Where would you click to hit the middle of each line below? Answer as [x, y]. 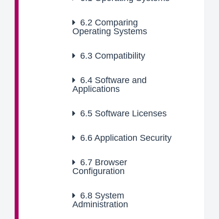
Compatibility [119, 56]
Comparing [115, 22]
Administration [100, 204]
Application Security [132, 138]
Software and [120, 80]
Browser [110, 162]
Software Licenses [130, 113]
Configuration [99, 171]
